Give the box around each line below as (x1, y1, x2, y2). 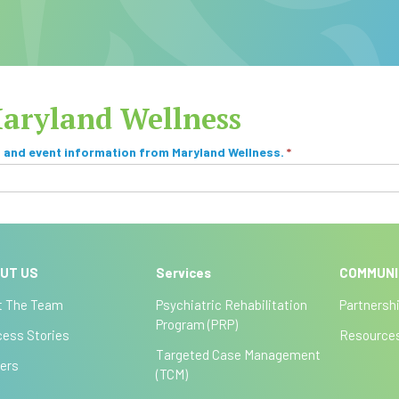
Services (156, 265, 212, 281)
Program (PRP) (156, 316, 239, 332)
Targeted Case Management (156, 346, 322, 362)
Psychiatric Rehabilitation (156, 297, 308, 313)
